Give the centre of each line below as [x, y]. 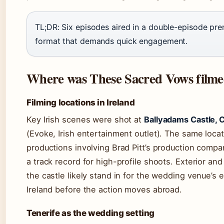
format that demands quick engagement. [111, 41]
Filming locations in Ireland [81, 103]
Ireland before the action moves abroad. [104, 190]
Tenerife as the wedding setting [90, 213]
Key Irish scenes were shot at [85, 120]
